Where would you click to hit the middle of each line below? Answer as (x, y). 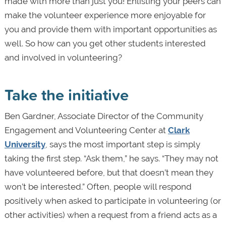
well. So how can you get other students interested (105, 43)
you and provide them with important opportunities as (110, 29)
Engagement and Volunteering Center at (86, 130)
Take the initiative (66, 94)
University (25, 144)
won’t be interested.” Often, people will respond (98, 186)
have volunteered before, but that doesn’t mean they (109, 172)
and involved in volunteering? (63, 57)
